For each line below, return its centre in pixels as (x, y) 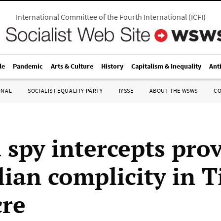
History (112, 66)
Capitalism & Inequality (166, 66)
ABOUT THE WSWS (173, 91)
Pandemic (28, 66)
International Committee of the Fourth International (101, 17)
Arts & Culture (72, 66)
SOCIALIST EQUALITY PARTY (65, 91)
